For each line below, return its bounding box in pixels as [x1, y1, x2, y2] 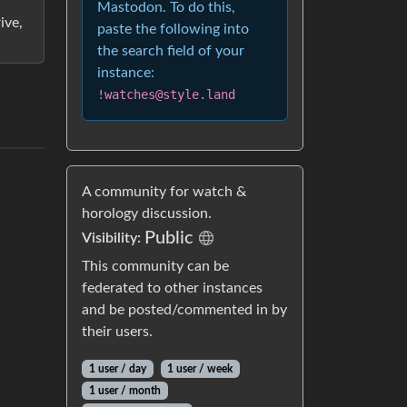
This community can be [82, 259, 229, 273]
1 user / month [88, 385, 161, 396]
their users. [82, 324, 153, 339]
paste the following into [97, 22, 249, 36]
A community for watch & [82, 184, 246, 199]
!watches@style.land [97, 87, 235, 102]
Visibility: [82, 231, 144, 245]
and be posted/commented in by [82, 303, 287, 317]
